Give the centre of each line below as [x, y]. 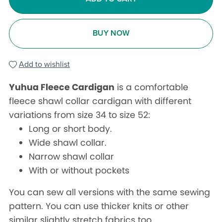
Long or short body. [70, 129]
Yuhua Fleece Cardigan [61, 87]
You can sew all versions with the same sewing [109, 192]
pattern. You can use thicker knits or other [99, 206]
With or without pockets [79, 170]
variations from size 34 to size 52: [79, 115]
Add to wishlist [44, 64]
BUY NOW [111, 33]
